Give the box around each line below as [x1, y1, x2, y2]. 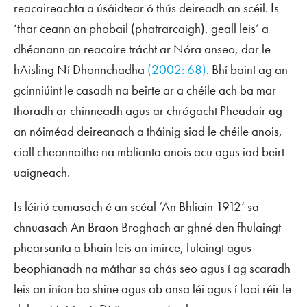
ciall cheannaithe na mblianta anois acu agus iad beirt [14, 143, 284, 160]
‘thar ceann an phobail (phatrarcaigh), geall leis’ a [14, 19, 269, 37]
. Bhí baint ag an [206, 60, 288, 78]
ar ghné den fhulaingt [171, 218, 281, 236]
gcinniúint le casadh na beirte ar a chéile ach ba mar [14, 81, 276, 99]
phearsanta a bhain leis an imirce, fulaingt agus [14, 238, 251, 256]
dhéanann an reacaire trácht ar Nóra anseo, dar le [14, 40, 271, 58]
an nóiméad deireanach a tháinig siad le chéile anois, [14, 122, 282, 140]
